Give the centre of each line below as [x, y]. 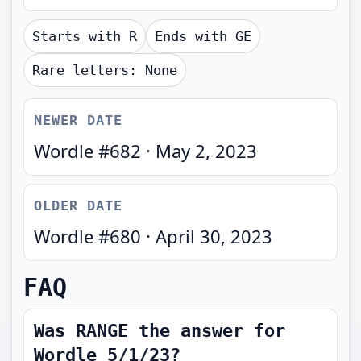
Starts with [81, 36]
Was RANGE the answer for [160, 331]
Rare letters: [89, 70]
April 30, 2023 [214, 236]
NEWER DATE [79, 120]
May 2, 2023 [206, 151]
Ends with [195, 36]
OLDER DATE [79, 205]
